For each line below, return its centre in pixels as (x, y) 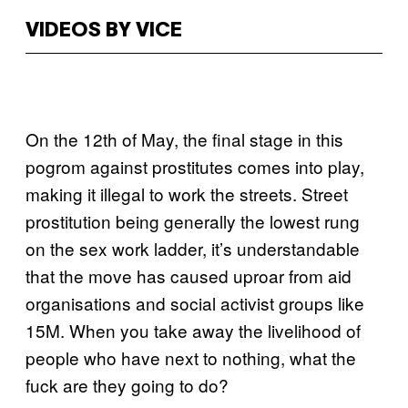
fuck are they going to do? (127, 384)
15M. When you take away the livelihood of (193, 330)
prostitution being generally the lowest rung (193, 220)
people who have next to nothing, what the (191, 357)
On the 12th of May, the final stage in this (184, 138)
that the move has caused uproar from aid (189, 275)
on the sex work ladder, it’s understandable (193, 248)
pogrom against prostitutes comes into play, (195, 166)
